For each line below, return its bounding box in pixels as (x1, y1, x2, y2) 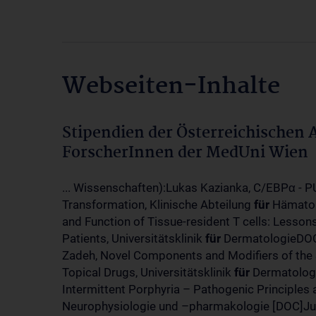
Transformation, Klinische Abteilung (62, 197, 254, 212)
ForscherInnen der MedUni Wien (62, 140, 308, 166)
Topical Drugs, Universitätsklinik (62, 265, 234, 279)
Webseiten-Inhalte (62, 68, 280, 106)
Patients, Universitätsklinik (62, 231, 205, 245)
